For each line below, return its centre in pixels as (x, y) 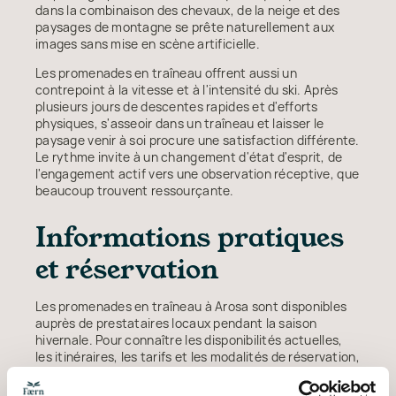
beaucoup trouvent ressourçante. (135, 190)
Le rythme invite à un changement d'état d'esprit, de (189, 156)
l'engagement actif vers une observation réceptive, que (198, 173)
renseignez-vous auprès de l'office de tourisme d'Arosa (195, 373)
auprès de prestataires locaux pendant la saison (176, 323)
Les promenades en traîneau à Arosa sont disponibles (191, 306)
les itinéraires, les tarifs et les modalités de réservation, (198, 356)
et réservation (127, 267)
